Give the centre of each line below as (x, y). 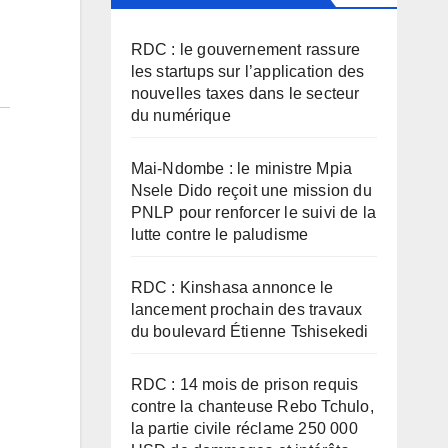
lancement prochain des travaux (246, 309)
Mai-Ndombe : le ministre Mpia (241, 168)
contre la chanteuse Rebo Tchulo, (252, 406)
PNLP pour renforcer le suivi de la (253, 212)
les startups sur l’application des (247, 71)
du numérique (180, 115)
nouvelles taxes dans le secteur (245, 93)
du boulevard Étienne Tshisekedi (249, 331)
